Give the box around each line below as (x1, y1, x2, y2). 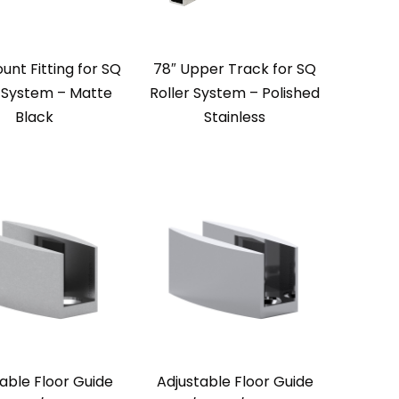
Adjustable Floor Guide (156, 371, 313, 392)
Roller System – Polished (150, 83, 320, 103)
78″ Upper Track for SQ (153, 59, 316, 79)
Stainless (204, 107, 265, 127)
